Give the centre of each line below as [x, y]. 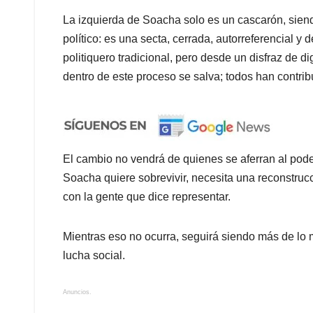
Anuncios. [77, 292]
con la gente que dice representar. [147, 197]
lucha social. [94, 256]
